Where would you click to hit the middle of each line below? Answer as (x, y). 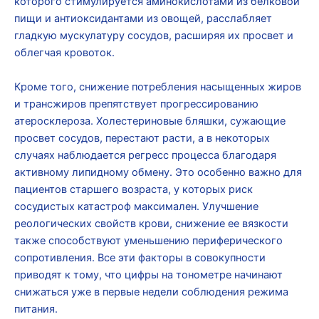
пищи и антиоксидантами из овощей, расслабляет (143, 19)
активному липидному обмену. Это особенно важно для (158, 172)
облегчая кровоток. (64, 53)
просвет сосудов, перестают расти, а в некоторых (142, 138)
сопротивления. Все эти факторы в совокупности (140, 257)
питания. (36, 309)
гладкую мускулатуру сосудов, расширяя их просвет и (154, 36)
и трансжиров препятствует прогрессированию (136, 104)
